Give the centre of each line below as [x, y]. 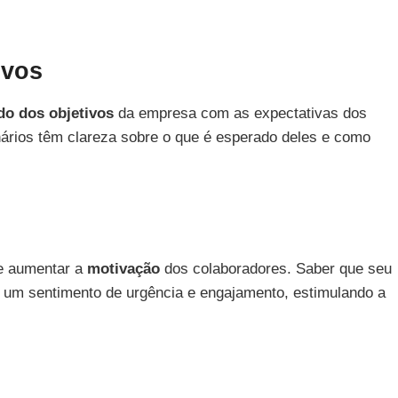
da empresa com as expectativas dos [240, 113]
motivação [123, 268]
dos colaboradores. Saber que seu [276, 268]
